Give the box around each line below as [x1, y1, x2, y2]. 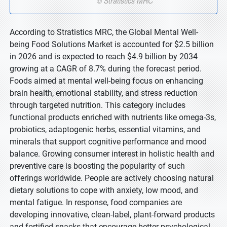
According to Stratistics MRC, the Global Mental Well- [10, 27, 198, 37]
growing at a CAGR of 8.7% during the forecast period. [10, 64, 202, 73]
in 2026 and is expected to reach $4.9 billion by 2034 [10, 52, 198, 61]
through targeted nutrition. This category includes [10, 100, 185, 110]
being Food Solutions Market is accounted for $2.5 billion [10, 40, 214, 49]
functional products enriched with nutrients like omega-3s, [10, 112, 216, 122]
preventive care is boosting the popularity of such [10, 161, 185, 171]
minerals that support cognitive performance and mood [10, 137, 207, 146]
